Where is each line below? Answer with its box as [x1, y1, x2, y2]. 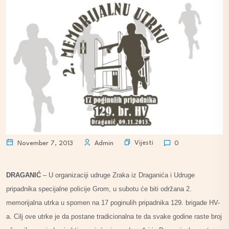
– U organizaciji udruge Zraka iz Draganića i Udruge [41, 171, 195, 179]
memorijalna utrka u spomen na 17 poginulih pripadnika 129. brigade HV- [6, 198, 220, 207]
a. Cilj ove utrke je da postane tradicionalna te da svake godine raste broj [6, 212, 222, 220]
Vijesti [134, 140, 153, 147]
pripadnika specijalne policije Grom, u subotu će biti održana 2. [6, 185, 192, 193]
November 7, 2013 [15, 140, 73, 147]
